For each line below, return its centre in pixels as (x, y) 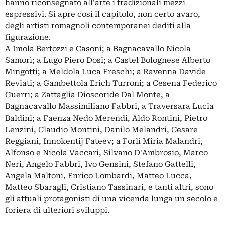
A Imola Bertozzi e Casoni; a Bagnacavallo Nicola (98, 48)
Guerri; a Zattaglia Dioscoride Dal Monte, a (87, 95)
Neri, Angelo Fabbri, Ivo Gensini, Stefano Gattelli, (100, 164)
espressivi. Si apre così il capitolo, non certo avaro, (103, 14)
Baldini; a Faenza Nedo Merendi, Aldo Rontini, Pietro (106, 118)
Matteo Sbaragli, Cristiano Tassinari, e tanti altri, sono (109, 187)
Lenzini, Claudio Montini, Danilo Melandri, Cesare (101, 129)
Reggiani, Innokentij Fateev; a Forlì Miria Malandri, (104, 141)
